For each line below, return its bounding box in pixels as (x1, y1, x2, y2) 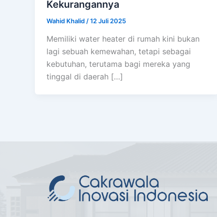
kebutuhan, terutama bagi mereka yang (46, 59, 190, 69)
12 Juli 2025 (90, 16, 126, 25)
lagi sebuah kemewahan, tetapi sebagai (46, 46, 191, 57)
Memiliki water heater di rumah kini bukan (46, 34, 200, 44)
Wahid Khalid (46, 16, 86, 25)
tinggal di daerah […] (46, 72, 123, 82)
